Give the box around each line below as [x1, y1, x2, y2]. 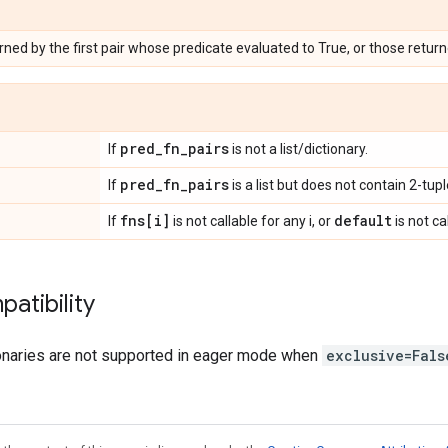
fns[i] [120, 211, 170, 230]
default [334, 211, 392, 230]
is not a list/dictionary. [229, 141, 368, 157]
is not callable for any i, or [170, 213, 334, 229]
